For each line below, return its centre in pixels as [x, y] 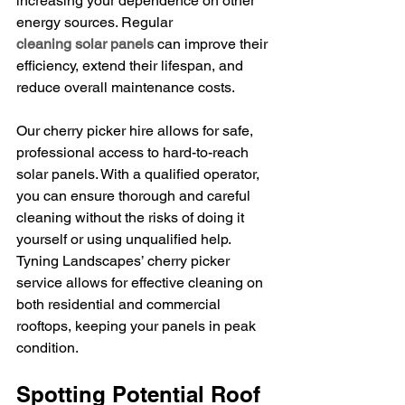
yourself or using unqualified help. [125, 239]
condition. [47, 347]
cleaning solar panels [85, 43]
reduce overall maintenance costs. [126, 87]
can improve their [212, 43]
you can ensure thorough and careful [135, 195]
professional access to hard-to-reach [134, 152]
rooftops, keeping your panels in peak [138, 325]
